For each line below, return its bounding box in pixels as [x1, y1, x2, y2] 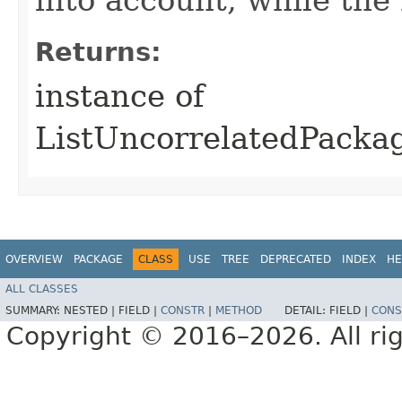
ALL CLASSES [5, 283, 78, 296]
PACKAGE [74, 252, 123, 266]
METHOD [215, 304, 262, 318]
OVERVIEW [5, 252, 63, 266]
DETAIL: [284, 304, 329, 318]
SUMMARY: [5, 304, 64, 318]
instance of [35, 77, 205, 114]
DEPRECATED [260, 252, 331, 266]
